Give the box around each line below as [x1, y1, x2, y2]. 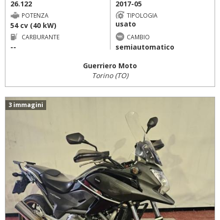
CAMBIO [126, 32, 150, 41]
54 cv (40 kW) [10, 20, 56, 30]
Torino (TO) [92, 71, 128, 80]
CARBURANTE [22, 32, 59, 41]
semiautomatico [115, 42, 174, 52]
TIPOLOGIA [126, 11, 158, 19]
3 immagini [8, 101, 43, 109]
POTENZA [22, 11, 49, 19]
